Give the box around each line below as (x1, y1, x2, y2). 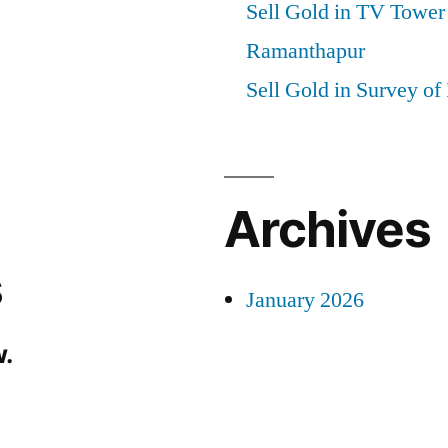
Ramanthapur (246, 37, 365, 65)
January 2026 (246, 286, 364, 314)
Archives (224, 199, 432, 259)
